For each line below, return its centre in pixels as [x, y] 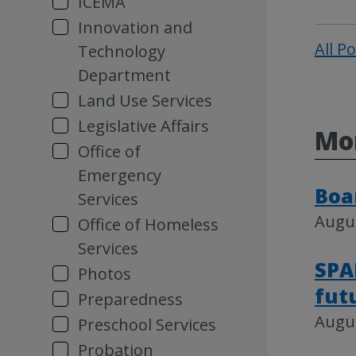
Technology [122, 51]
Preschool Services [147, 325]
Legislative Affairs [143, 126]
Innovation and [135, 27]
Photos [104, 274]
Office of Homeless [148, 224]
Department [124, 75]
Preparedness [130, 299]
